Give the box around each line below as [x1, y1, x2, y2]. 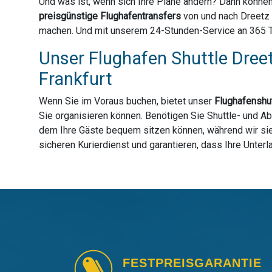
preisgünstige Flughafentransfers [39, 10, 181, 22]
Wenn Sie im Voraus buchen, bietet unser [39, 95, 214, 107]
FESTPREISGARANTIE [123, 256, 262, 270]
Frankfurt [39, 69, 112, 90]
